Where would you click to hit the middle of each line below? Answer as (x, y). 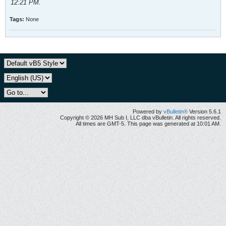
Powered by (148, 111)
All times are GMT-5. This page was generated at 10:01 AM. (148, 124)
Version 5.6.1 (204, 111)
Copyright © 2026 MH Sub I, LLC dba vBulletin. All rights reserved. (140, 118)
